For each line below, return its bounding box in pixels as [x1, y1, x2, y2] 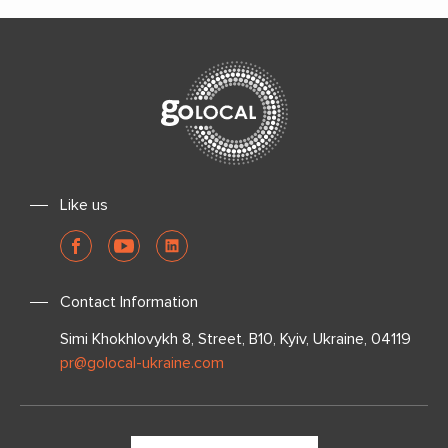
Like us [60, 195, 108, 215]
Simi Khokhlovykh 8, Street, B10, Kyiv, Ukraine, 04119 [60, 329, 411, 349]
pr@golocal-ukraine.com [60, 353, 224, 373]
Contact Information [60, 292, 198, 312]
